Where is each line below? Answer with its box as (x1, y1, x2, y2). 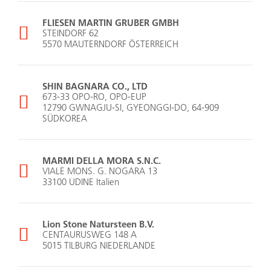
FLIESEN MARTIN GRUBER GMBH (42, 16, 179, 29)
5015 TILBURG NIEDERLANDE (42, 240, 155, 252)
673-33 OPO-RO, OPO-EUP (42, 91, 146, 103)
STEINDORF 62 (42, 27, 99, 39)
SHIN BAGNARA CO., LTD (42, 80, 148, 93)
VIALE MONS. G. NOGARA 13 (42, 165, 157, 177)
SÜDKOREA (42, 113, 87, 125)
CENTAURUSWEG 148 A (42, 229, 137, 241)
